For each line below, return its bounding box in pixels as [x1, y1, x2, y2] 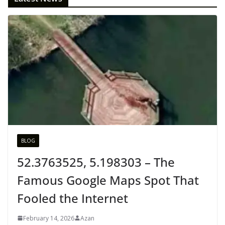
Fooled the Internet [17, 189, 128, 206]
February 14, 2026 [23, 213, 74, 222]
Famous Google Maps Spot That [17, 171, 199, 188]
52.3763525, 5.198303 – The [17, 153, 175, 170]
